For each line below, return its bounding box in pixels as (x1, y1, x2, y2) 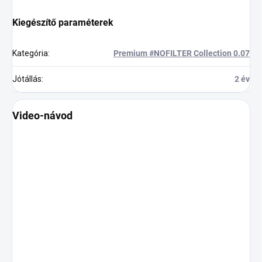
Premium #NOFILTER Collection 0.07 (113, 48, 250, 58)
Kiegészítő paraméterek (12, 16, 113, 28)
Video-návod (12, 109, 73, 122)
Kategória (12, 48, 48, 58)
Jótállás (12, 74, 42, 84)
